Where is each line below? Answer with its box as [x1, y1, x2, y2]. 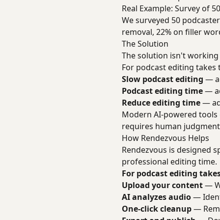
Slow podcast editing [122, 74, 203, 84]
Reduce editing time [122, 97, 200, 108]
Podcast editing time [122, 85, 203, 96]
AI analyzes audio [122, 192, 191, 202]
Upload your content [122, 180, 203, 191]
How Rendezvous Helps [122, 133, 209, 143]
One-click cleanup [122, 203, 192, 214]
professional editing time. [122, 156, 217, 167]
